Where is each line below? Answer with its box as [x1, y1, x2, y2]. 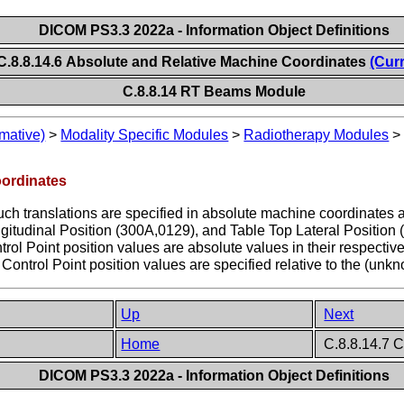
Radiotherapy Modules [243, 127, 390, 143]
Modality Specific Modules [60, 127, 229, 143]
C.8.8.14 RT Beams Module [123, 84, 307, 99]
